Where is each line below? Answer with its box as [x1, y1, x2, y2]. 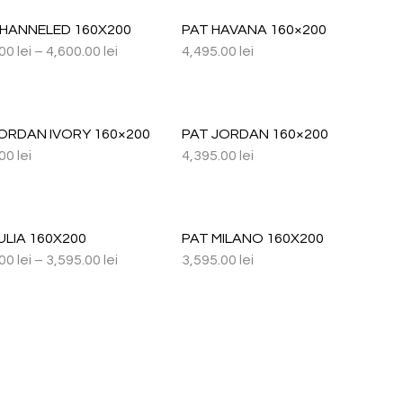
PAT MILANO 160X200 [181, 231, 324, 246]
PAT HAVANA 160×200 [181, 22, 327, 37]
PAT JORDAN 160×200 [181, 127, 328, 141]
